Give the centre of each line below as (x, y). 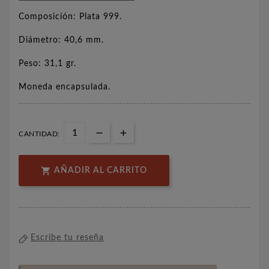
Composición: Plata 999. (70, 17)
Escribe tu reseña (67, 238)
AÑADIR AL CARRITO (101, 170)
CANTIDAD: (39, 134)
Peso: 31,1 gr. (47, 64)
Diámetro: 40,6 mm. (61, 41)
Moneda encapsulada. (65, 87)
